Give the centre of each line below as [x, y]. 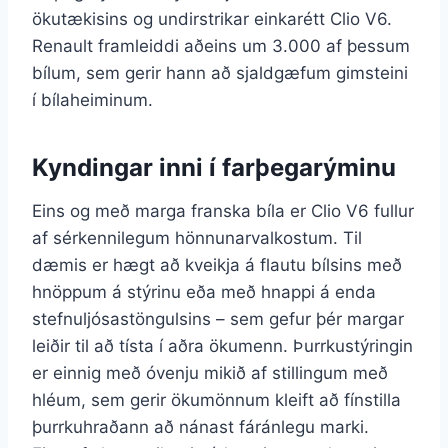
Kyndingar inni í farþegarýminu [214, 167]
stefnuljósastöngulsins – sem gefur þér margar [218, 318]
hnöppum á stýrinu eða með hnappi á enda [204, 291]
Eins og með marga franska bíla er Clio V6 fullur [223, 210]
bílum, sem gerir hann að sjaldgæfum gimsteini [220, 72]
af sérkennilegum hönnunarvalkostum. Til [197, 237]
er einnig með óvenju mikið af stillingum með [210, 372]
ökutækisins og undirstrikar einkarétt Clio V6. [212, 18]
